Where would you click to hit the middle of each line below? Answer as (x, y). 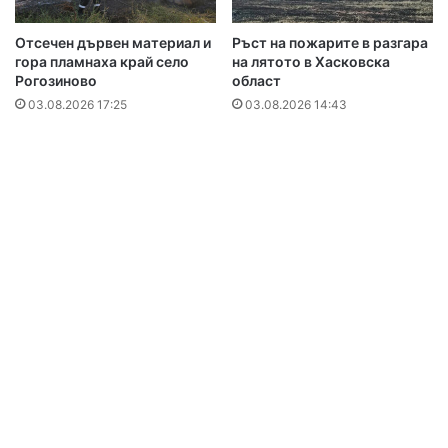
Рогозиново (56, 81)
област (256, 81)
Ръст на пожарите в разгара (330, 43)
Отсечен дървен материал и (113, 43)
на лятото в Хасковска (311, 62)
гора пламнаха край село (102, 62)
